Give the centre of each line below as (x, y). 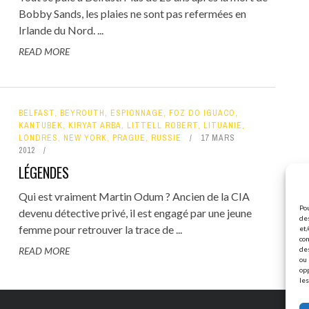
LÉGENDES (43, 172)
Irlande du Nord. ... (61, 30)
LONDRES (38, 138)
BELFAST (36, 113)
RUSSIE (166, 138)
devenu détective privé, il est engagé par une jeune (135, 212)
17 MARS (218, 138)
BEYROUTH (82, 113)
